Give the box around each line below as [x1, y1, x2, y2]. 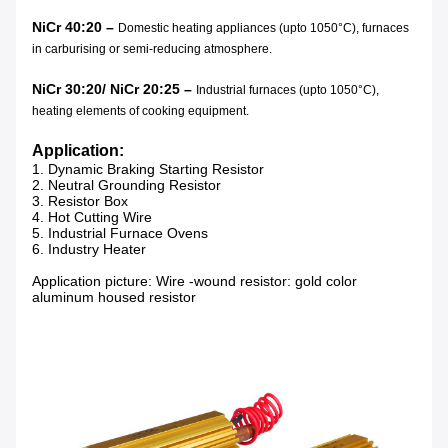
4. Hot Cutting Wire [32, 209, 152, 226]
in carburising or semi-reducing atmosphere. [32, 42, 272, 57]
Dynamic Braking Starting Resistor [48, 161, 264, 178]
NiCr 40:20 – [32, 19, 118, 36]
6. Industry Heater [32, 241, 146, 258]
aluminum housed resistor [32, 289, 196, 306]
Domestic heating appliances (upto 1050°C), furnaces [118, 21, 409, 36]
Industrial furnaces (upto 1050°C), [196, 83, 379, 98]
